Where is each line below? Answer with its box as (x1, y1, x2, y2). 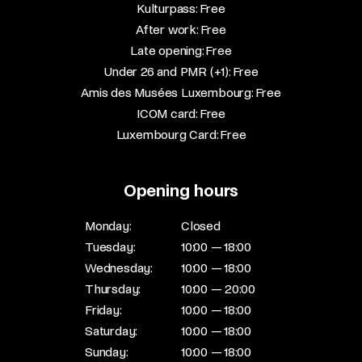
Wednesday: (85, 261, 153, 275)
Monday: (85, 219, 132, 233)
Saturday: (85, 324, 138, 338)
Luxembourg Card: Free (116, 128, 246, 141)
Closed (181, 219, 221, 233)
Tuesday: (85, 240, 136, 254)
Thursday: (85, 282, 141, 296)
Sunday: (85, 345, 128, 359)
